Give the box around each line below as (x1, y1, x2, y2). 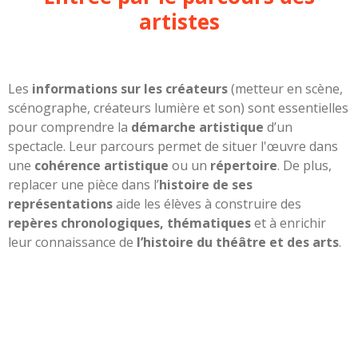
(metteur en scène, (228, 79, 343, 97)
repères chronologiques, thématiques (8, 213, 251, 232)
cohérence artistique (34, 156, 169, 174)
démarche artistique (131, 117, 264, 136)
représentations (8, 194, 113, 213)
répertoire (210, 156, 277, 174)
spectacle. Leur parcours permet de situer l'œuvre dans (8, 137, 338, 155)
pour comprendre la (8, 117, 131, 136)
